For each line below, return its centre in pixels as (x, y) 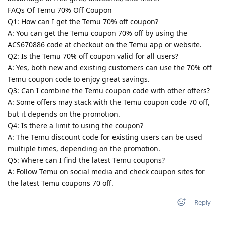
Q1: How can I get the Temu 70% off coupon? (83, 21)
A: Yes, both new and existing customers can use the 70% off (110, 67)
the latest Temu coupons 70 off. (61, 183)
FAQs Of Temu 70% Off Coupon (60, 10)
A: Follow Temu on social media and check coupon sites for (106, 171)
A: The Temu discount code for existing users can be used (105, 137)
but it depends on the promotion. (64, 114)
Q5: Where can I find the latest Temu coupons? (86, 160)
